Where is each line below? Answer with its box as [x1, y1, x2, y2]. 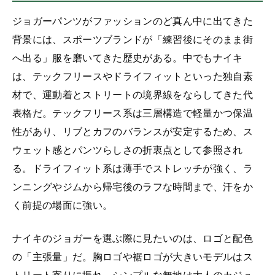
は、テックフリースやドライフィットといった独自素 [12, 69, 253, 82]
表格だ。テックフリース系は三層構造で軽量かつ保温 [12, 106, 253, 119]
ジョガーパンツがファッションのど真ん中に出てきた [12, 14, 253, 27]
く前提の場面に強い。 [12, 198, 113, 211]
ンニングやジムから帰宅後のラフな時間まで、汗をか [12, 180, 253, 193]
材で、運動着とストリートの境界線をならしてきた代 [12, 88, 253, 101]
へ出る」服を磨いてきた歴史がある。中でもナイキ [12, 51, 243, 64]
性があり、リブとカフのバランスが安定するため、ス [12, 125, 253, 137]
